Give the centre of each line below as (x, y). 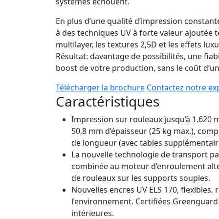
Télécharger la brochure (100, 87)
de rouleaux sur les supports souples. (141, 178)
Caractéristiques (108, 101)
